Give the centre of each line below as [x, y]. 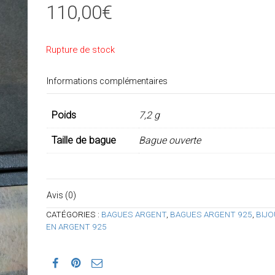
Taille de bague [83, 140]
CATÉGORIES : [73, 214]
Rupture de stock [80, 50]
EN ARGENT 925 [76, 226]
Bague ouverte [169, 140]
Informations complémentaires [107, 81]
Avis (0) [61, 195]
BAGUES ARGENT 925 [211, 214]
